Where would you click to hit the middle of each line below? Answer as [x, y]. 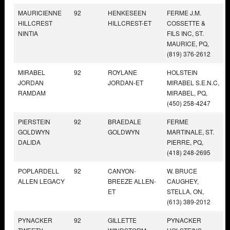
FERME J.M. [184, 12]
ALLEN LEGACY [41, 181]
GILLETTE [122, 220]
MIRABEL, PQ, [187, 92]
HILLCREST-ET [130, 23]
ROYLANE [122, 72]
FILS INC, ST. [185, 33]
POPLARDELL [39, 170]
